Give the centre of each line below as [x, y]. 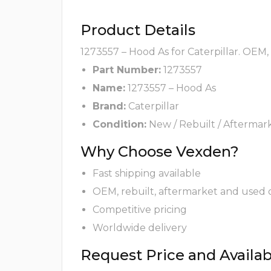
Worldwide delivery [140, 228]
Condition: [119, 125]
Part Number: [127, 70]
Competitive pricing [140, 210]
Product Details [138, 30]
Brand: [109, 106]
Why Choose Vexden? [160, 152]
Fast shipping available [147, 174]
